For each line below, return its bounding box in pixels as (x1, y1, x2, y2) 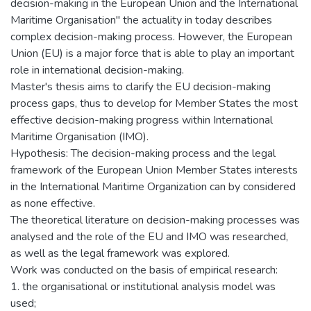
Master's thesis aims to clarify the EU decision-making (10, 78, 271, 94)
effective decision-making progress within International (10, 112, 273, 128)
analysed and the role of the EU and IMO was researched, (10, 228, 288, 244)
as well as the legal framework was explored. (10, 245, 230, 261)
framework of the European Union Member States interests (10, 162, 298, 178)
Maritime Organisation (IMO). (10, 128, 149, 144)
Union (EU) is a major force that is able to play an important (10, 45, 294, 61)
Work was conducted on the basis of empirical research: (10, 262, 278, 278)
